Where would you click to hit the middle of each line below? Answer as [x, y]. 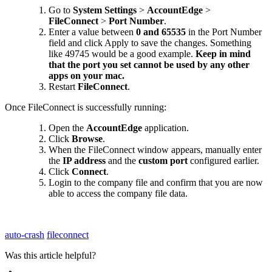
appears [186, 150]
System [87, 10]
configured [211, 161]
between [117, 32]
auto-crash [25, 235]
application [165, 128]
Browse [87, 139]
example [175, 54]
